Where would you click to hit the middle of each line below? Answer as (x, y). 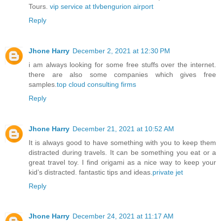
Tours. (39, 6)
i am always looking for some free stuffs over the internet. (122, 64)
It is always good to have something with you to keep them (122, 142)
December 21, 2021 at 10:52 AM (123, 129)
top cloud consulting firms (96, 84)
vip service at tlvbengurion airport (102, 6)
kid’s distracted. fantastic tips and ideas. (91, 172)
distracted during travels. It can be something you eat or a (122, 152)
